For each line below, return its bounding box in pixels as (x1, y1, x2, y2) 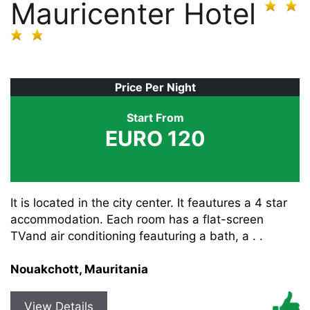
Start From (126, 111, 184, 125)
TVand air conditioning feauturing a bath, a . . (10, 229, 263, 243)
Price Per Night (114, 80, 196, 94)
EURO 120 (104, 126, 206, 151)
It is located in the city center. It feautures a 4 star (10, 196, 287, 210)
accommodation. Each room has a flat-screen (10, 212, 264, 226)
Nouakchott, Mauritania (10, 262, 148, 276)
